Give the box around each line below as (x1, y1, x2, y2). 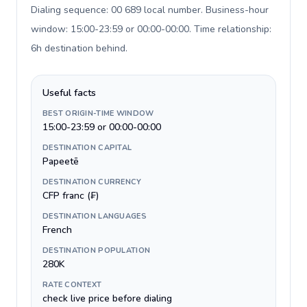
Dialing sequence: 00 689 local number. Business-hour (31, 3, 269, 16)
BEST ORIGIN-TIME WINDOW (42, 108, 154, 119)
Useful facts (42, 86, 96, 99)
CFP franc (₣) (42, 189, 99, 202)
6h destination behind (31, 42, 125, 55)
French (42, 223, 72, 236)
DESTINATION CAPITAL (42, 143, 132, 153)
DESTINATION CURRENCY (42, 177, 142, 187)
